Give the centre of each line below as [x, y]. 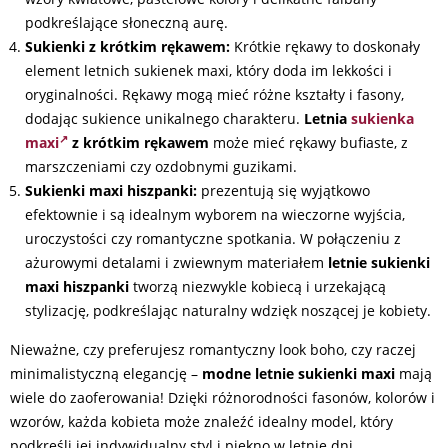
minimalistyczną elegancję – [106, 373]
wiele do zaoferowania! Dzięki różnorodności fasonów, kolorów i [222, 397]
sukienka [382, 118]
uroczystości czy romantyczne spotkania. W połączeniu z [213, 238]
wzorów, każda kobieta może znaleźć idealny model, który [201, 421]
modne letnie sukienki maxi [298, 373]
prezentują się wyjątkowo [283, 190]
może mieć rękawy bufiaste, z [308, 142]
